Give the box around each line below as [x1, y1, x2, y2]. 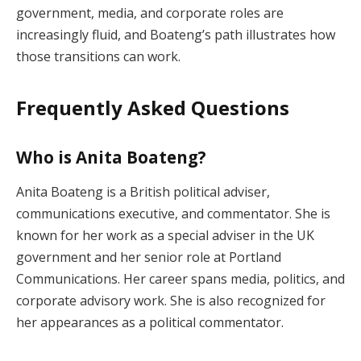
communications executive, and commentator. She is [16, 205, 330, 223]
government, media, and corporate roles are [16, 3, 284, 22]
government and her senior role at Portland [16, 248, 281, 267]
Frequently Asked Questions [16, 94, 289, 122]
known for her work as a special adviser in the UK [16, 226, 314, 245]
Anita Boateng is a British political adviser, [16, 183, 270, 201]
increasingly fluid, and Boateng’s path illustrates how [16, 25, 335, 44]
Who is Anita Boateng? [16, 146, 206, 169]
